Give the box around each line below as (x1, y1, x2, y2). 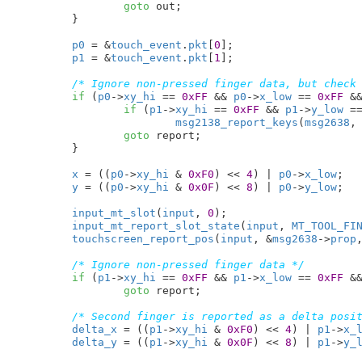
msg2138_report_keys (175, 116, 298, 128)
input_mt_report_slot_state (71, 219, 240, 232)
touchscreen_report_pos (71, 232, 214, 245)
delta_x (71, 322, 117, 335)
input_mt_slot (71, 206, 156, 219)
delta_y (71, 335, 117, 348)
